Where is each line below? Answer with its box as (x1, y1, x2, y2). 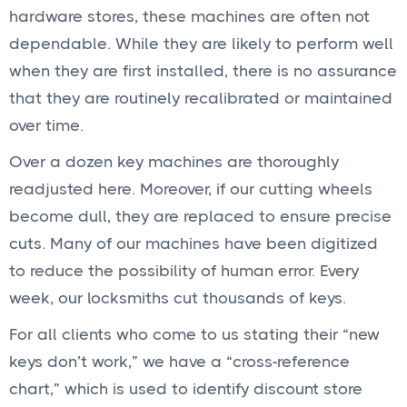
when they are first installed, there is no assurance (9, 62, 397, 80)
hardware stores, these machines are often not (9, 7, 370, 25)
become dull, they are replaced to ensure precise (9, 207, 392, 225)
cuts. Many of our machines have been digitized (9, 234, 378, 253)
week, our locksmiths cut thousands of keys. (9, 289, 346, 307)
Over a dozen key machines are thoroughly (9, 153, 339, 171)
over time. (9, 116, 84, 134)
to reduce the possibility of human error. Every (9, 262, 359, 280)
